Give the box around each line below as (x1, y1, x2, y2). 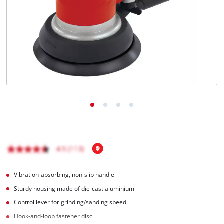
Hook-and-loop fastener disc (14, 212, 93, 220)
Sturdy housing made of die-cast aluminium (14, 184, 135, 192)
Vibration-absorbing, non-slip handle (14, 170, 115, 178)
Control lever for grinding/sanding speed (14, 198, 127, 206)
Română (29, 16, 48, 23)
